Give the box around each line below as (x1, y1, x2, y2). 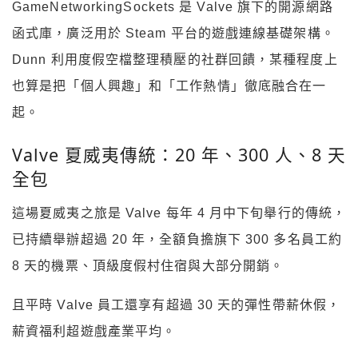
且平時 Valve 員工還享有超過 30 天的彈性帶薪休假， (12, 297, 340, 312)
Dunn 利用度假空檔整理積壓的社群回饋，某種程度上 (12, 53, 338, 67)
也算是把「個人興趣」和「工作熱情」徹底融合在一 (12, 79, 327, 93)
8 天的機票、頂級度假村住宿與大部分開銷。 (12, 258, 284, 272)
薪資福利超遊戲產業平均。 (12, 324, 177, 338)
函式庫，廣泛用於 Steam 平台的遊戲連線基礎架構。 (12, 26, 335, 41)
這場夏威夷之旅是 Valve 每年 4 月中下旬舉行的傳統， (12, 205, 346, 220)
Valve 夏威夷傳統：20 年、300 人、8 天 (12, 142, 346, 166)
